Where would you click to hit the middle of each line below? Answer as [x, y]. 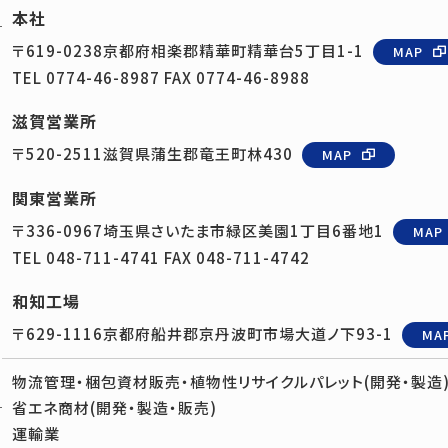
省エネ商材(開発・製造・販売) [114, 407]
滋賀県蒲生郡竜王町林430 [198, 153]
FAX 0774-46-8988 [235, 77]
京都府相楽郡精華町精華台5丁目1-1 [233, 50]
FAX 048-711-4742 [235, 257]
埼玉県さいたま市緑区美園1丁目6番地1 [243, 230]
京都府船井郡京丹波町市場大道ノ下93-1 [248, 333]
